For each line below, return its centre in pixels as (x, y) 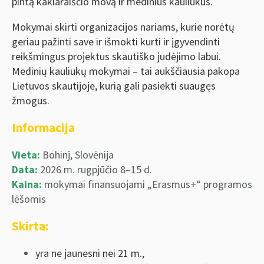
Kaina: (27, 184)
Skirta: (30, 226)
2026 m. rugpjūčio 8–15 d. (95, 170)
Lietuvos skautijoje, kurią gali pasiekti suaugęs (114, 86)
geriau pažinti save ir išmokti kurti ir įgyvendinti (116, 42)
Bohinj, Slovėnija (77, 155)
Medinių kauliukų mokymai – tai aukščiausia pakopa (126, 71)
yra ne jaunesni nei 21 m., (90, 253)
